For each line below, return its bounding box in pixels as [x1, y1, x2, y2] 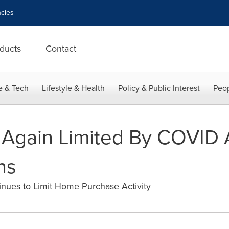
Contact [45, 42, 76, 55]
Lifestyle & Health [42, 82, 105, 94]
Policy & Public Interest [118, 82, 200, 94]
